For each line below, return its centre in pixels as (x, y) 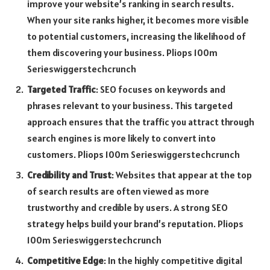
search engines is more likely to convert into (121, 138)
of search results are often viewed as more (118, 191)
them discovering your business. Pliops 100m (122, 52)
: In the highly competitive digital (173, 260)
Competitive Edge (65, 260)
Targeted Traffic (61, 89)
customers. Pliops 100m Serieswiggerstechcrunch (133, 154)
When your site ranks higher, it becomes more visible (138, 20)
